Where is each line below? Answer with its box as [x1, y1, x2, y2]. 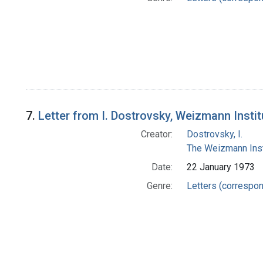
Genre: [146, 180, 173, 192]
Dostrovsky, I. [186, 129, 242, 140]
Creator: [140, 129, 173, 140]
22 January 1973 [186, 161, 255, 173]
